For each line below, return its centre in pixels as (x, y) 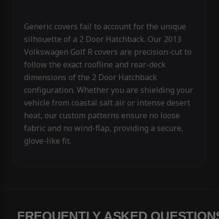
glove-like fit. (47, 141)
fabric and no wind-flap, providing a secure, (103, 128)
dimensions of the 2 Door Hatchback (90, 77)
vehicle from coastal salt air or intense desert (107, 103)
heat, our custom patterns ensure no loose (102, 116)
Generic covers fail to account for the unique (105, 27)
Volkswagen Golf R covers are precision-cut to (108, 52)
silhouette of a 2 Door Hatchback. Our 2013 (102, 39)
